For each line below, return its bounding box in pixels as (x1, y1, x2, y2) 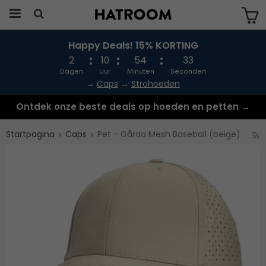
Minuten (126, 67, 154, 76)
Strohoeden (131, 78, 180, 90)
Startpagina (6, 128, 55, 140)
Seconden (170, 67, 207, 76)
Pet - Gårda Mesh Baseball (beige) (97, 128, 240, 140)
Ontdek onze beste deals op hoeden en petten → (16, 100, 250, 113)
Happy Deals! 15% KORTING (68, 39, 198, 52)
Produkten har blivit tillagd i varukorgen (59, 48, 205, 58)
